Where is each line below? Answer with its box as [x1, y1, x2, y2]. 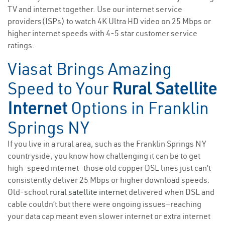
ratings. [8, 40, 35, 51]
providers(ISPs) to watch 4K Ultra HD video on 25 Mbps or [8, 16, 211, 27]
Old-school [8, 187, 50, 197]
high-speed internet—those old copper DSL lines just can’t [8, 163, 211, 173]
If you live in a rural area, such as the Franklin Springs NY [8, 139, 206, 149]
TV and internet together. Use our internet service [8, 4, 182, 15]
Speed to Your [8, 78, 112, 99]
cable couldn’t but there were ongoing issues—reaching [8, 199, 201, 209]
